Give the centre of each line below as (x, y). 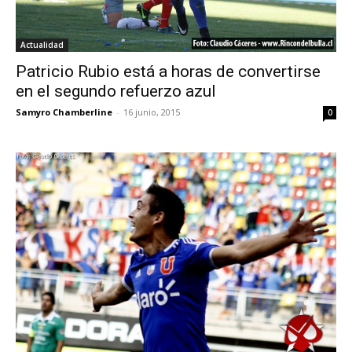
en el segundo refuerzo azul (116, 92)
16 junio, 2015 (152, 112)
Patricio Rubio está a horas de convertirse (168, 72)
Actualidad (42, 45)
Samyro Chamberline (64, 112)
